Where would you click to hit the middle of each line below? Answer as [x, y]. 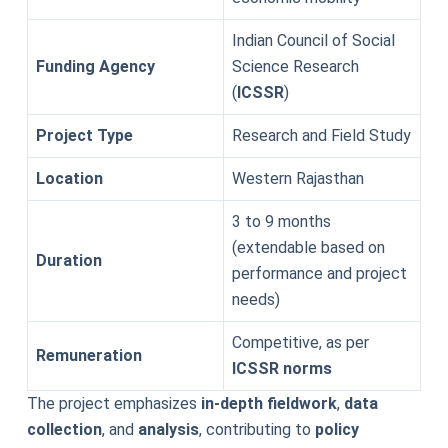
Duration [68, 260]
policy [336, 429]
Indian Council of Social [313, 40]
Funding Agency [95, 66]
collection [64, 429]
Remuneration [88, 355]
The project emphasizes [113, 403]
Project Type [84, 135]
